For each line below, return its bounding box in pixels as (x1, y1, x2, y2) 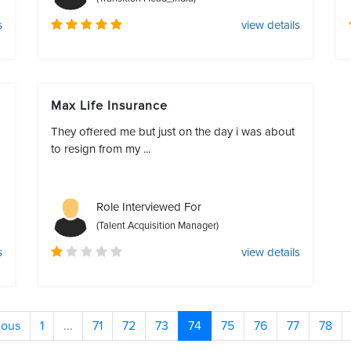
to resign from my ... (51, 142, 150, 156)
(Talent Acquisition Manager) (96, 219, 219, 232)
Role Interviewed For (96, 200, 201, 214)
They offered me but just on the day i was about (51, 125, 295, 139)
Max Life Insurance (51, 98, 175, 114)
